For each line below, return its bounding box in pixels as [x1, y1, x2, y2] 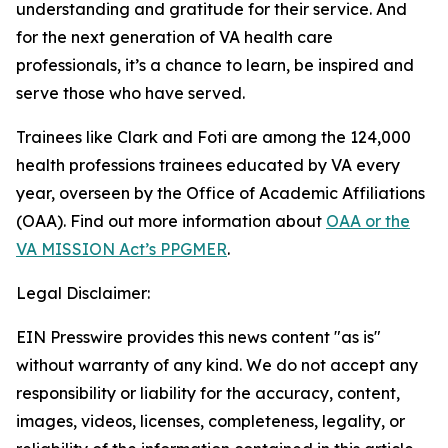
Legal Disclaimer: [16, 283, 150, 303]
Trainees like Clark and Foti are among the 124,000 [16, 127, 411, 147]
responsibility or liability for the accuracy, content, [16, 383, 400, 403]
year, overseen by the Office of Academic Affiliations [16, 183, 425, 203]
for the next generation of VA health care [16, 27, 333, 47]
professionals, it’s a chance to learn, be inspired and [16, 55, 414, 75]
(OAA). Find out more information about [16, 211, 326, 231]
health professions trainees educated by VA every [16, 155, 400, 175]
